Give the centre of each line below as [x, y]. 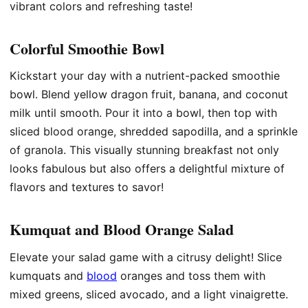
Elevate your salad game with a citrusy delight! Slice [146, 257]
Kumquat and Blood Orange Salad [122, 230]
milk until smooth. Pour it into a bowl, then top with [143, 113]
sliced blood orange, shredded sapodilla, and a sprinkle [154, 132]
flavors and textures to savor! [87, 187]
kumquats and [48, 275]
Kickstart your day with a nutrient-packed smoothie [145, 76]
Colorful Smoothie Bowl [87, 48]
